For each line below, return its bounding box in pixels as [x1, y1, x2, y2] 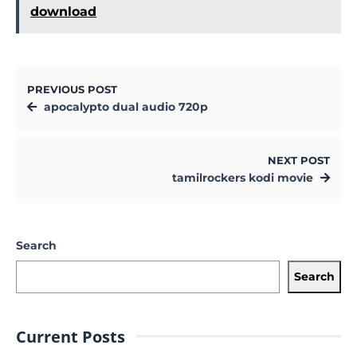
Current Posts [16, 325, 125, 347]
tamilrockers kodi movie [172, 170, 313, 185]
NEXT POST [268, 154, 330, 167]
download [30, 3, 96, 19]
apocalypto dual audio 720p [44, 99, 208, 114]
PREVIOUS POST [27, 83, 117, 96]
